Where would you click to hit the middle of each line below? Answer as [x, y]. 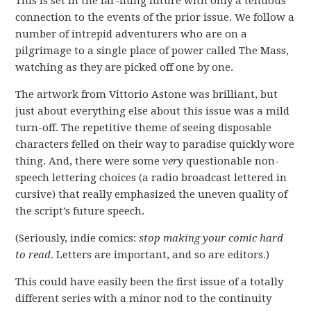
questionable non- [232, 161]
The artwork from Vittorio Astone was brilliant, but [147, 94]
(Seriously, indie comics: [77, 238]
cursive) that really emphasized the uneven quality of [152, 194]
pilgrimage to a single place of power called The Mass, [152, 51]
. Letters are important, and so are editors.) [160, 255]
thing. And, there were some [89, 161]
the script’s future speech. [80, 211]
